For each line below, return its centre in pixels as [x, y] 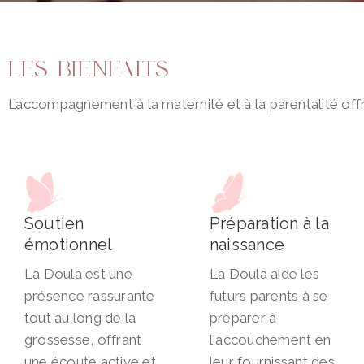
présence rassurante [90, 296]
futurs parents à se [269, 296]
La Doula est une [78, 274]
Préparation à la [269, 224]
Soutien [54, 224]
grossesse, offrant [83, 340]
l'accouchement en [271, 340]
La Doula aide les [265, 274]
